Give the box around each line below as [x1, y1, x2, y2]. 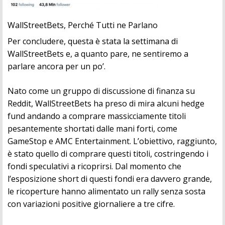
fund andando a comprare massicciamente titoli [8, 110, 186, 122]
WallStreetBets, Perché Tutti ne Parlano [8, 20, 158, 31]
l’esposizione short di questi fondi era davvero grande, [8, 173, 212, 185]
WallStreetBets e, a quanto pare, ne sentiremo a [8, 48, 188, 60]
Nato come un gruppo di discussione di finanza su [8, 85, 195, 97]
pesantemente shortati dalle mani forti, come [8, 123, 177, 135]
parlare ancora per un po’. [8, 61, 105, 72]
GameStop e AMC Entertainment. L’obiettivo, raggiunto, [8, 136, 217, 147]
